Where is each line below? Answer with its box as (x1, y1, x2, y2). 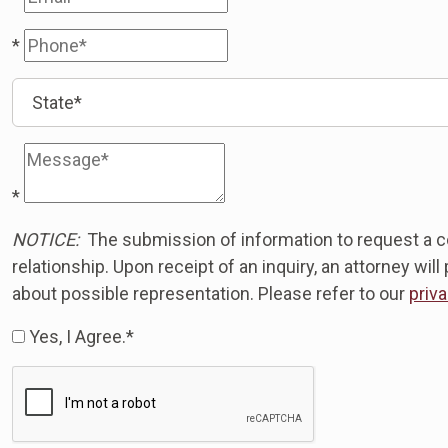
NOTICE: (12, 229, 79, 250)
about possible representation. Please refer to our (12, 283, 409, 304)
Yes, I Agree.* (25, 326, 134, 347)
